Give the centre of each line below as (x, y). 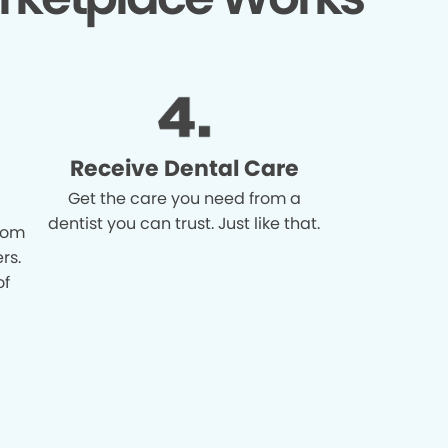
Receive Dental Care (184, 168)
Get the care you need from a (184, 198)
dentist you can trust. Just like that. (184, 223)
